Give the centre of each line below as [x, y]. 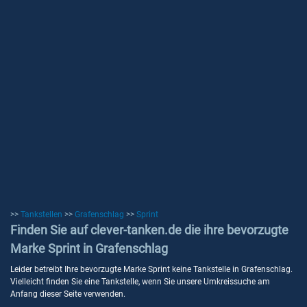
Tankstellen [41, 214]
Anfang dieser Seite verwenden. [68, 294]
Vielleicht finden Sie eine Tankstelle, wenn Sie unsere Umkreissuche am [140, 282]
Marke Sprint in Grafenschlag [89, 248]
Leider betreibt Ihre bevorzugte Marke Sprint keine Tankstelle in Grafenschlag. [151, 269]
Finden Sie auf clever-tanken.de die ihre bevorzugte [149, 230]
